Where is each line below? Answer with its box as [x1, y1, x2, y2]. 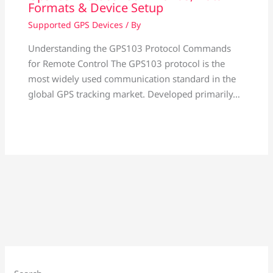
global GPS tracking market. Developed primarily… [27, 88, 240, 101]
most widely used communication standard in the [27, 73, 236, 85]
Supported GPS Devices [27, 19, 123, 31]
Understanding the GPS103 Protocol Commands [27, 42, 231, 55]
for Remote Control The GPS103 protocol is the [27, 57, 225, 70]
